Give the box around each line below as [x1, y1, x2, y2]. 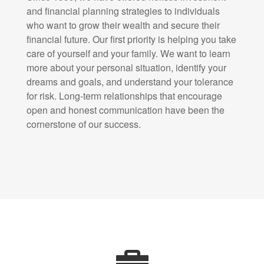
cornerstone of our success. [27, 117, 141, 131]
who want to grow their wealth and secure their [27, 18, 220, 32]
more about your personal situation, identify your [27, 61, 226, 74]
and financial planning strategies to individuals [27, 4, 220, 18]
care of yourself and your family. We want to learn [27, 47, 230, 60]
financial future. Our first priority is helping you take [27, 32, 236, 46]
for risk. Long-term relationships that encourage [27, 89, 222, 103]
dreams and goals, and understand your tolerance [27, 75, 233, 88]
